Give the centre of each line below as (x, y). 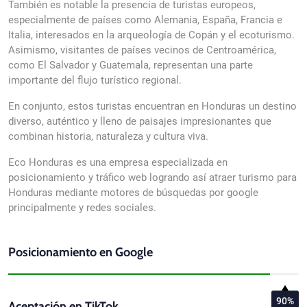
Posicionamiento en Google (81, 252)
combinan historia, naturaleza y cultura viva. (108, 136)
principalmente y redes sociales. (82, 208)
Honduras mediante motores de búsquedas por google (133, 193)
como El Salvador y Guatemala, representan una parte (131, 65)
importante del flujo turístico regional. (95, 80)
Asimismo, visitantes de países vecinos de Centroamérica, (142, 50)
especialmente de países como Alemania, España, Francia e (145, 20)
